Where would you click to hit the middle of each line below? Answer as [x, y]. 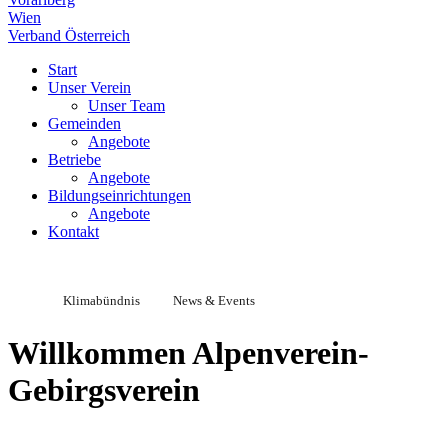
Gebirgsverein [104, 390]
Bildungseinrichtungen [119, 195]
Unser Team [126, 105]
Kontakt [73, 231]
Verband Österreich [69, 35]
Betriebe [74, 159]
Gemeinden [84, 123]
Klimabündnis [101, 300]
